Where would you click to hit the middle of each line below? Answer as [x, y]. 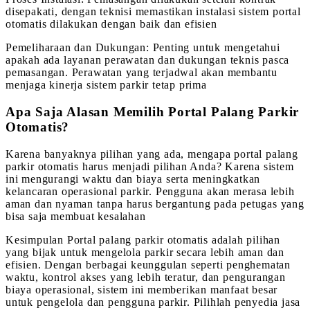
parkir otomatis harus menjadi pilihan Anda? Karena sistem [150, 166]
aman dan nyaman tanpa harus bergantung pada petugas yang [155, 203]
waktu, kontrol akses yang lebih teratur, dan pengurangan [146, 277]
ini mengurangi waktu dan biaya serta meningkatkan [133, 179]
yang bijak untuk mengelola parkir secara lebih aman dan [145, 252]
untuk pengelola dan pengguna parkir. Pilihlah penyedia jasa [153, 302]
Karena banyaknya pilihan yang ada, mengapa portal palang [152, 154]
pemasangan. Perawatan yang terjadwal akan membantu [142, 73]
